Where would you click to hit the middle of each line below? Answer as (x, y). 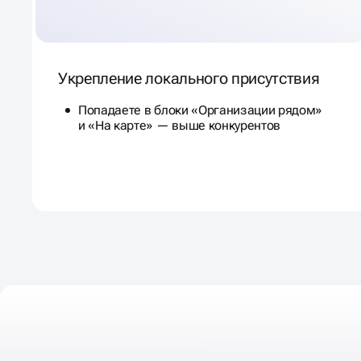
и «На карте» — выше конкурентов (180, 125)
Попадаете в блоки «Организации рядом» (201, 110)
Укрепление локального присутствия (189, 78)
